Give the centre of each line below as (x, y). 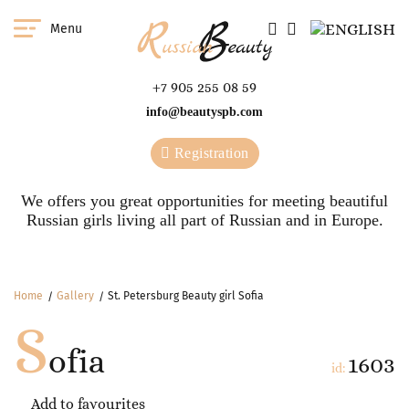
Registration (210, 153)
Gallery (75, 296)
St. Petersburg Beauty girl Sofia (186, 296)
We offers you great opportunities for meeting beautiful (204, 201)
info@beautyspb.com (204, 112)
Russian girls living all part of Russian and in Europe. (204, 220)
